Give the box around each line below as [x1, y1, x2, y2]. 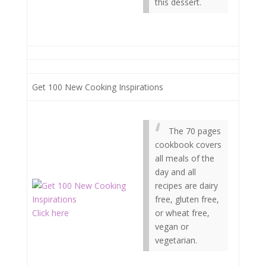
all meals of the [155, 153, 214, 164]
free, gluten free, [155, 194, 219, 205]
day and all [155, 166, 196, 178]
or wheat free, [155, 207, 210, 218]
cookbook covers [155, 139, 221, 150]
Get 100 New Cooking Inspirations [32, 81, 163, 93]
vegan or [155, 221, 189, 232]
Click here [32, 207, 69, 218]
